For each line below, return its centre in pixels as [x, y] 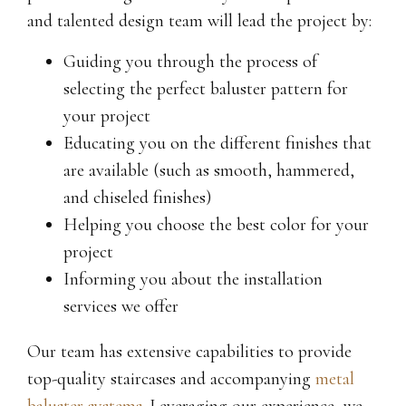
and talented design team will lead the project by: [199, 21]
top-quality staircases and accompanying [171, 378]
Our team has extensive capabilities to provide [189, 351]
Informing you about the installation [193, 279]
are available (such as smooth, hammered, [209, 170]
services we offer [121, 306]
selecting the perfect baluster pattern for [206, 88]
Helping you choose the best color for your [216, 224]
